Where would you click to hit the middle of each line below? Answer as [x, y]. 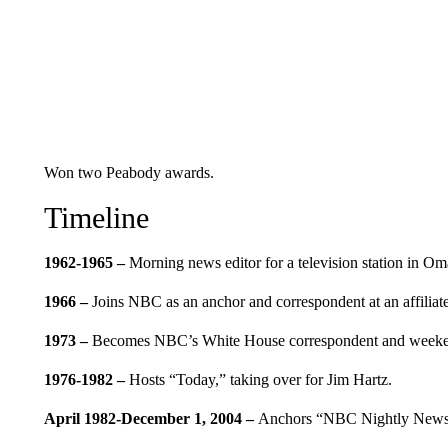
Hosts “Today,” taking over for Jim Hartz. [260, 379]
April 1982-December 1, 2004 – [150, 418]
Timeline [96, 217]
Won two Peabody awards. [128, 172]
